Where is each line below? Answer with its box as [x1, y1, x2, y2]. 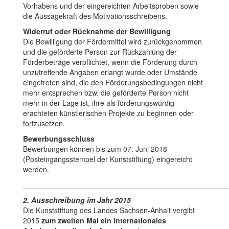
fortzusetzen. [23, 118, 65, 128]
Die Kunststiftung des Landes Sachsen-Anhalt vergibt [23, 204, 195, 215]
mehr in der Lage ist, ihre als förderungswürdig [23, 97, 174, 108]
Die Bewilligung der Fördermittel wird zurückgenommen [23, 36, 202, 47]
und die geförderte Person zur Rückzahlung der [23, 46, 177, 57]
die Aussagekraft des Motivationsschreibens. [23, 10, 167, 21]
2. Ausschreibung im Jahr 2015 [23, 194, 131, 205]
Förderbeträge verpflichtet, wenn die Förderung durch [23, 56, 197, 67]
